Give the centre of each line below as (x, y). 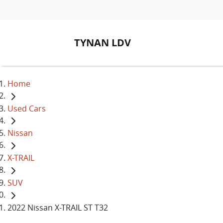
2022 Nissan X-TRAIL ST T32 (58, 207)
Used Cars (27, 108)
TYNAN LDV (103, 43)
